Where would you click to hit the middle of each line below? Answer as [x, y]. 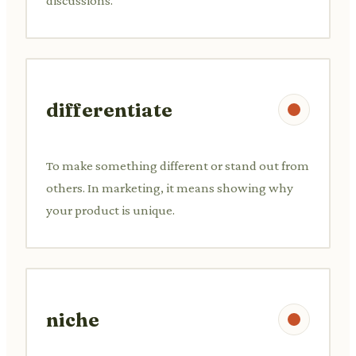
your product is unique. [110, 210]
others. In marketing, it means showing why [170, 188]
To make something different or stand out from [178, 165]
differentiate [109, 110]
